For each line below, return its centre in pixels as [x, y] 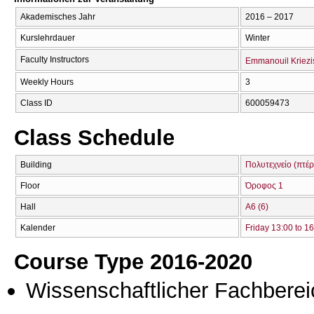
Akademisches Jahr [58, 17]
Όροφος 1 [264, 185]
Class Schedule [94, 137]
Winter [258, 38]
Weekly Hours [47, 82]
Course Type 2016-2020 [133, 261]
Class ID [36, 103]
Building [36, 164]
